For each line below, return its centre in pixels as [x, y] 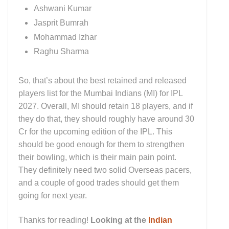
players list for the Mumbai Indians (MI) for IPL [100, 94]
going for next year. [54, 196]
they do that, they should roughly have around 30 [106, 119]
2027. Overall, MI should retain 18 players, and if [106, 106]
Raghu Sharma [61, 52]
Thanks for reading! [54, 220]
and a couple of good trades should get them [99, 183]
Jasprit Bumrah [61, 23]
